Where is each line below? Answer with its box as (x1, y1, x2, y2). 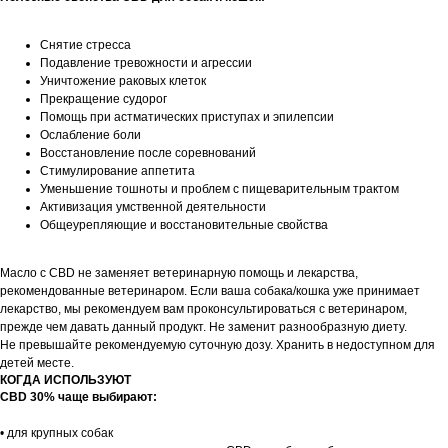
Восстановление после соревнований (40, 146, 256, 161)
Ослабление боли (40, 128, 141, 143)
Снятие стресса (40, 38, 131, 53)
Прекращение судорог (40, 92, 167, 107)
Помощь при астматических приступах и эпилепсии (40, 110, 334, 125)
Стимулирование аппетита (40, 164, 195, 179)
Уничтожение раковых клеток (40, 74, 206, 89)
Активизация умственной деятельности (40, 200, 266, 215)
